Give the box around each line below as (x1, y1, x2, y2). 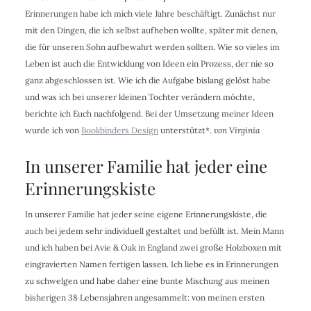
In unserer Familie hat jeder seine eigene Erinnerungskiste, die (24, 209, 267, 220)
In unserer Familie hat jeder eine (24, 155, 267, 178)
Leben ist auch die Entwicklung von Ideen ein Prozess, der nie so (24, 58, 274, 69)
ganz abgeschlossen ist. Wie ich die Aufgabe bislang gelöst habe (24, 75, 271, 86)
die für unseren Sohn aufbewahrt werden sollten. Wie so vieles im (24, 42, 280, 53)
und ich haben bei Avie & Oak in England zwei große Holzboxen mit (24, 242, 282, 253)
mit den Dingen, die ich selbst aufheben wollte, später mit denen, (24, 25, 278, 36)
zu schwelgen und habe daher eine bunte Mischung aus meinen (24, 276, 269, 287)
